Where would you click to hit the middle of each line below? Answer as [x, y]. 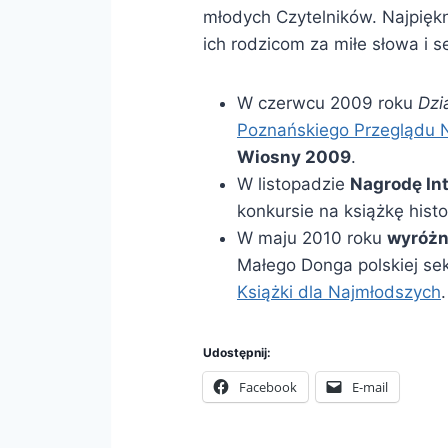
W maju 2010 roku [311, 237]
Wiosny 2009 [293, 156]
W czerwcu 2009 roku [327, 102]
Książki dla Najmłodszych [338, 291]
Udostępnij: [236, 352]
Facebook [267, 386]
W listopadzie [293, 183]
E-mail [369, 386]
